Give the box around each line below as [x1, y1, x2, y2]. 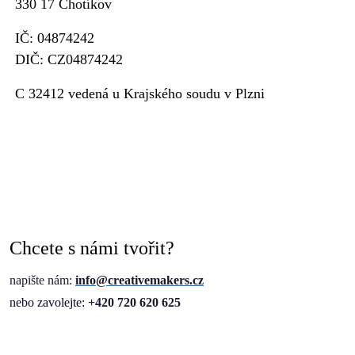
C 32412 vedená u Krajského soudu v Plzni [15, 85, 265, 101]
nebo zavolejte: [10, 295, 88, 309]
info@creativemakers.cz [75, 273, 204, 287]
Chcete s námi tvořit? [10, 237, 174, 258]
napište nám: [10, 273, 75, 287]
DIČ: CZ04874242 [15, 51, 123, 67]
